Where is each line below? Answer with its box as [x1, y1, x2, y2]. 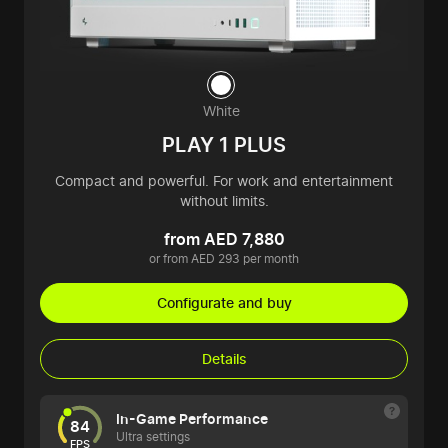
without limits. [179, 192, 269, 210]
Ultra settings [116, 429, 190, 445]
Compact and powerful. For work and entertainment [55, 172, 393, 190]
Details [201, 350, 247, 368]
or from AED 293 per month [149, 251, 299, 267]
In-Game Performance [116, 410, 268, 428]
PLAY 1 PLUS [162, 133, 286, 158]
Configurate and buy [156, 294, 292, 312]
